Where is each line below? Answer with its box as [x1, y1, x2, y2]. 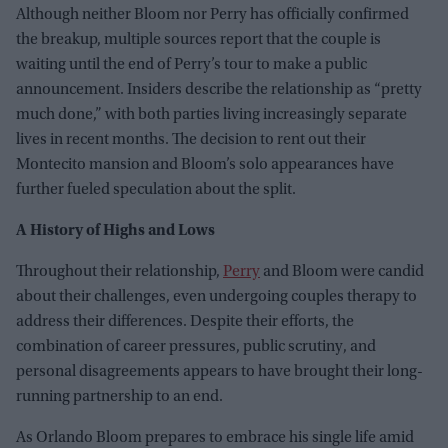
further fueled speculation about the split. [16, 182, 296, 199]
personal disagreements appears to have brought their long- [16, 364, 423, 381]
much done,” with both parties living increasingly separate [16, 107, 407, 124]
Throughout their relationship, [16, 264, 223, 281]
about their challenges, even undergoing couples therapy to [16, 289, 417, 306]
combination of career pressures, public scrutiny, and [16, 339, 376, 356]
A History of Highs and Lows [16, 223, 215, 240]
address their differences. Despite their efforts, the [16, 314, 354, 331]
